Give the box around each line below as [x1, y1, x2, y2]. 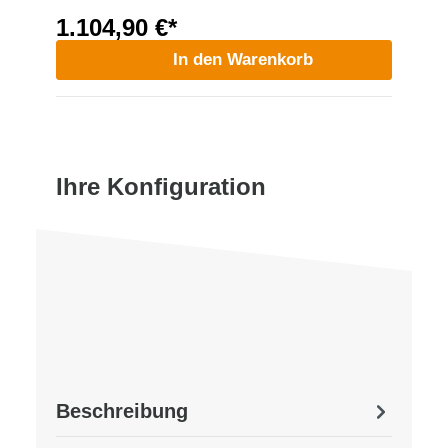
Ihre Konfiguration [56, 172, 266, 200]
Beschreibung [56, 399, 188, 422]
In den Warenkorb [173, 49, 313, 69]
